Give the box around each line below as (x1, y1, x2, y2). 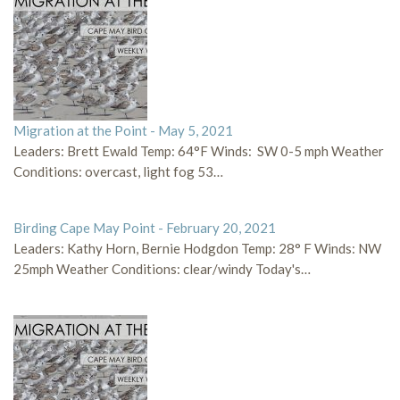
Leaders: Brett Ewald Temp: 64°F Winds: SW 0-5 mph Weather (13, 143, 384, 159)
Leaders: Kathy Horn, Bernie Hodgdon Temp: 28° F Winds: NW (13, 240, 381, 256)
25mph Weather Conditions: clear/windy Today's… (13, 261, 311, 277)
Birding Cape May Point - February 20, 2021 (13, 220, 276, 236)
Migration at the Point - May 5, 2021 (13, 122, 233, 138)
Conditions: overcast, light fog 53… (13, 163, 223, 179)
